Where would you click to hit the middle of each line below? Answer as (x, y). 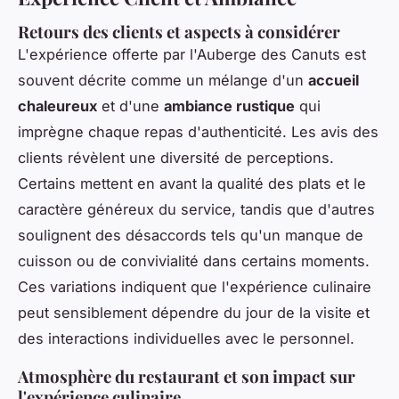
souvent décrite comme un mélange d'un (163, 80)
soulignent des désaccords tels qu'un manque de (191, 235)
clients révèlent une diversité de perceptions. (176, 157)
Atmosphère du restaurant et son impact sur (187, 376)
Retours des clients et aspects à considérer (179, 31)
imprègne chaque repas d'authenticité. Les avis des (198, 131)
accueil (334, 80)
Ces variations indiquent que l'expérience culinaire (195, 286)
